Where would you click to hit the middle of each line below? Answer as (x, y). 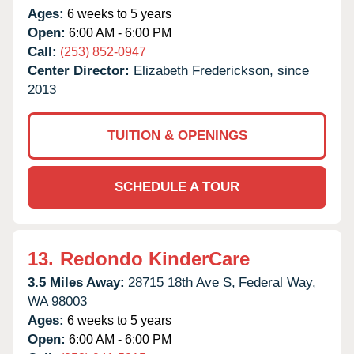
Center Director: (81, 70)
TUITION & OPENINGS (177, 135)
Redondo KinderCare (155, 258)
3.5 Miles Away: (76, 282)
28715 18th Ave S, (182, 282)
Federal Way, (277, 282)
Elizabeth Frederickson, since (221, 70)
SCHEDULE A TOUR (177, 186)
